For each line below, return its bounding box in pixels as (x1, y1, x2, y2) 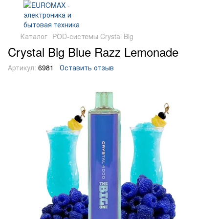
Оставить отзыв (60, 63, 114, 72)
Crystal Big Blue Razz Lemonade (8, 43, 178, 60)
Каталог (21, 31, 47, 41)
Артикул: (8, 63, 36, 72)
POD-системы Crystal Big (52, 31, 133, 41)
